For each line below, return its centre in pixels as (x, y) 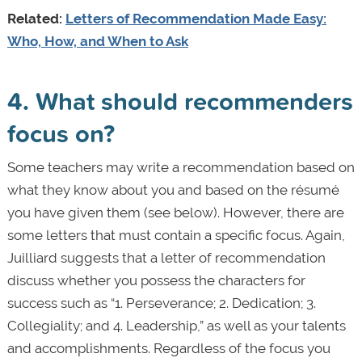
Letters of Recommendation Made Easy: (196, 19)
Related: (36, 19)
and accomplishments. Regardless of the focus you (168, 349)
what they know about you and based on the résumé (173, 190)
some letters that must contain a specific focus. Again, (176, 236)
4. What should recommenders (180, 101)
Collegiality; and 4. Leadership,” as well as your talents (176, 326)
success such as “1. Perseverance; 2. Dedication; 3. (161, 303)
